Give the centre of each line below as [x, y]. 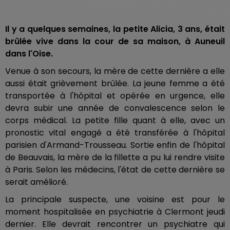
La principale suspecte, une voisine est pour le [115, 199]
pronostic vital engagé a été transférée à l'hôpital [115, 132]
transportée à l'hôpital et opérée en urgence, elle [115, 95]
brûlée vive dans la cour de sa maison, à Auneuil [115, 41]
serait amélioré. [37, 182]
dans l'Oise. [29, 53]
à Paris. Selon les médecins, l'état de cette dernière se [115, 169]
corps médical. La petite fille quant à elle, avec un [115, 120]
